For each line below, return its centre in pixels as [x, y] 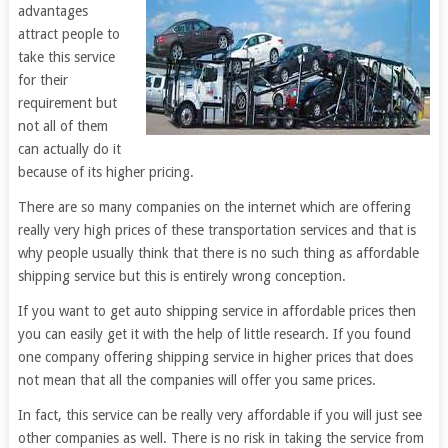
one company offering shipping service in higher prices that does [215, 357]
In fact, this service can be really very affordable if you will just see [219, 415]
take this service [66, 57]
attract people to [68, 34]
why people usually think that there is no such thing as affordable [218, 253]
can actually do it [69, 149]
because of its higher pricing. [105, 172]
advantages [52, 11]
